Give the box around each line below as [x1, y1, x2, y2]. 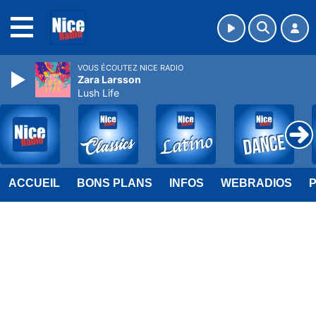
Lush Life [78, 87, 119, 99]
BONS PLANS [77, 177, 152, 189]
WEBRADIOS [221, 177, 292, 189]
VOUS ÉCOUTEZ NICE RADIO [78, 63, 183, 73]
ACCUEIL [8, 177, 60, 189]
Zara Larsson [78, 73, 141, 85]
